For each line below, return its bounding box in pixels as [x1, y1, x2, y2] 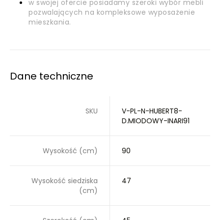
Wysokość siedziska [31, 176, 98, 186]
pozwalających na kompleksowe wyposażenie [28, 7, 195, 17]
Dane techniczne [10, 69, 93, 83]
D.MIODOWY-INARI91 [122, 116, 190, 126]
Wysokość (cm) [43, 146, 98, 156]
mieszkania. [28, 17, 71, 27]
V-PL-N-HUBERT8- [122, 106, 182, 116]
